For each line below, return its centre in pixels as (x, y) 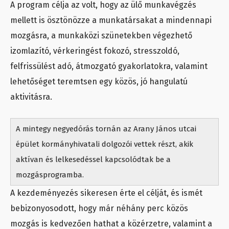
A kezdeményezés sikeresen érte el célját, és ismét (106, 193)
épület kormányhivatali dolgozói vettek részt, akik (105, 144)
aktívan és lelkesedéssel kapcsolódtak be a (93, 160)
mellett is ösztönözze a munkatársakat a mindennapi (111, 20)
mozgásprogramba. (50, 175)
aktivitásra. (31, 97)
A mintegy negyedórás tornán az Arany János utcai (106, 129)
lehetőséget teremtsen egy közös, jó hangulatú (99, 82)
